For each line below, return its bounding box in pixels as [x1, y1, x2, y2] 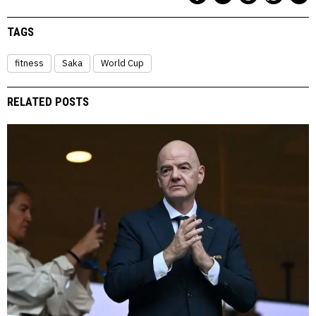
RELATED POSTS [7, 95, 89, 109]
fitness [15, 57, 44, 70]
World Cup [101, 57, 144, 70]
